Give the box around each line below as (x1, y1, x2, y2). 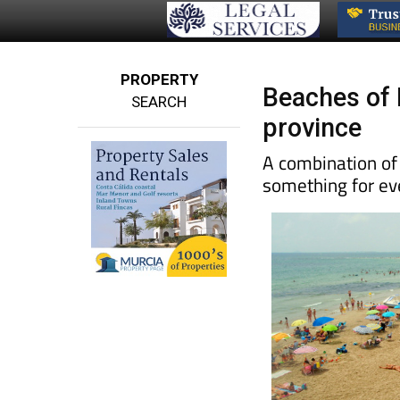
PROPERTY (120, 70, 198, 88)
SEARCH (131, 92, 187, 111)
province (262, 112, 362, 143)
